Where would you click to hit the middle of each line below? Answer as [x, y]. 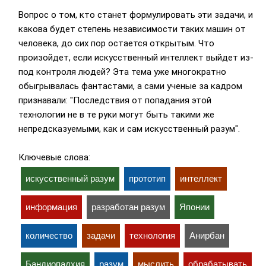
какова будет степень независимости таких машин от [132, 29]
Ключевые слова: [54, 158]
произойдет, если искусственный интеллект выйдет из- [136, 58]
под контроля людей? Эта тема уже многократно [122, 72]
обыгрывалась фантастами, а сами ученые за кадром [130, 86]
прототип [147, 179]
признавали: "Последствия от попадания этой [115, 101]
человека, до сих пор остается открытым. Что [116, 44]
